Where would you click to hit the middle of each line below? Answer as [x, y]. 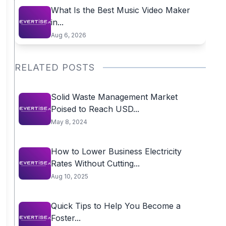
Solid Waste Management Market [114, 97]
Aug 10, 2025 [69, 176]
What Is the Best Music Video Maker [120, 10]
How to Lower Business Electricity [116, 151]
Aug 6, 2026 [68, 35]
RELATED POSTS [54, 67]
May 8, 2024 [69, 122]
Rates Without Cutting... [95, 163]
